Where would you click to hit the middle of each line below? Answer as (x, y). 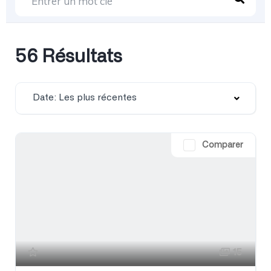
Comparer (223, 145)
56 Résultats (69, 57)
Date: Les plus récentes (85, 97)
